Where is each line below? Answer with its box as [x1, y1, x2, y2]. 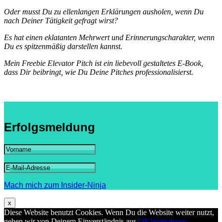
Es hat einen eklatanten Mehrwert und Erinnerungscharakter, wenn [4, 33, 215, 42]
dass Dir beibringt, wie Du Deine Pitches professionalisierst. [4, 68, 193, 77]
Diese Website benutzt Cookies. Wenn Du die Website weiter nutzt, [4, 208, 214, 217]
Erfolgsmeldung [4, 120, 95, 134]
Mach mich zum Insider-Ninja [4, 181, 106, 190]
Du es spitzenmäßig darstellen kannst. [4, 42, 122, 51]
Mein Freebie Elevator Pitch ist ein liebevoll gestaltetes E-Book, [4, 59, 203, 68]
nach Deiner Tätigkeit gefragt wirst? [4, 16, 118, 25]
